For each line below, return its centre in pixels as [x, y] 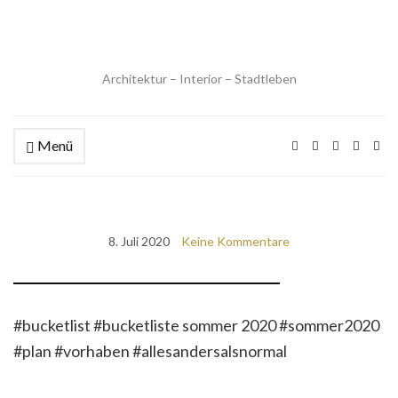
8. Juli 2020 [139, 241]
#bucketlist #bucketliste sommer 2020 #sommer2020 [196, 325]
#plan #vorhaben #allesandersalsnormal [150, 351]
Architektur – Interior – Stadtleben [199, 79]
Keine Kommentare [235, 241]
